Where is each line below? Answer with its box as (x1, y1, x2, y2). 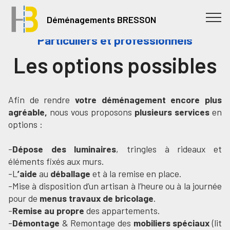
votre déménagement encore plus (75, 94, 222, 105)
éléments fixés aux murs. (8, 156, 104, 167)
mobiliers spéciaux (133, 217, 210, 228)
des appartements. (84, 205, 160, 216)
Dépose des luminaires (12, 143, 117, 155)
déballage (50, 168, 92, 179)
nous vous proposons (47, 106, 135, 118)
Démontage (12, 217, 60, 228)
